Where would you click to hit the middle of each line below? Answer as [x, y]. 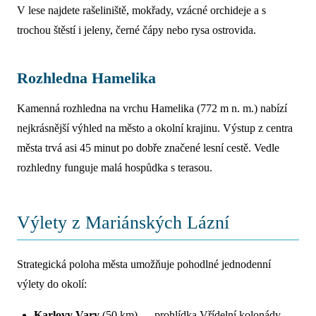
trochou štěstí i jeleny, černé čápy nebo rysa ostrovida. [136, 30]
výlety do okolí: [52, 284]
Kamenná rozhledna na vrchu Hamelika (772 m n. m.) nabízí [152, 109]
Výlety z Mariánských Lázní [123, 223]
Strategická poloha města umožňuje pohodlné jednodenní [144, 265]
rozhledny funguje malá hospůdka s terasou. [115, 168]
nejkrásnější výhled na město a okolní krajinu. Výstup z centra [155, 128]
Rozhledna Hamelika [86, 78]
